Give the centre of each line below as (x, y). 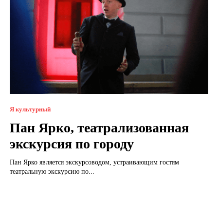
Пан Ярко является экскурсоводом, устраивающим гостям (94, 162)
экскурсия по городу (72, 144)
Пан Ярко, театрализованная (99, 127)
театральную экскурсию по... (52, 171)
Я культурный (30, 109)
